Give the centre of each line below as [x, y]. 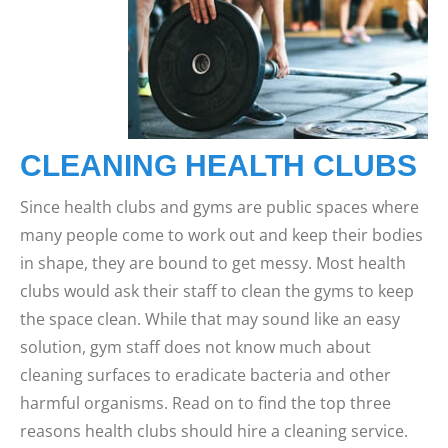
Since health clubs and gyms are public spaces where [219, 207]
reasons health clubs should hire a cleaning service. [214, 431]
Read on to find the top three [281, 403]
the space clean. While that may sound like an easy [210, 319]
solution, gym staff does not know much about [195, 347]
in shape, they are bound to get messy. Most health [213, 263]
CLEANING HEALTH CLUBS [218, 165]
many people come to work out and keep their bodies [221, 235]
